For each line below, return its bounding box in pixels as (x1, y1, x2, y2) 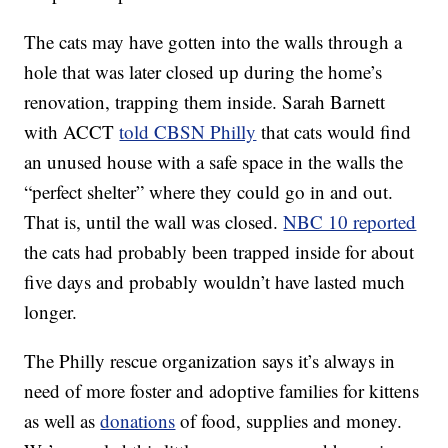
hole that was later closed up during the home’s (24, 59, 383, 85)
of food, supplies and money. (175, 408, 403, 434)
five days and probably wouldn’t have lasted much (24, 269, 406, 295)
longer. (24, 299, 78, 325)
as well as (24, 408, 101, 434)
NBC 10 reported (283, 209, 417, 235)
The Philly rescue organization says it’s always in (24, 348, 396, 374)
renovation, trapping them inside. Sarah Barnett (24, 89, 386, 115)
